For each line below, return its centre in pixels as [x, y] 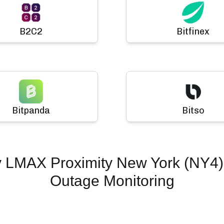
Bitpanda [31, 110]
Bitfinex [193, 31]
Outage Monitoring [112, 181]
